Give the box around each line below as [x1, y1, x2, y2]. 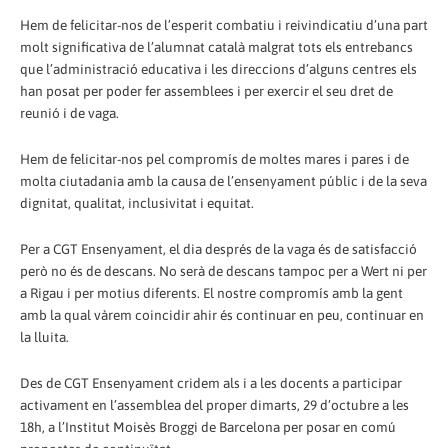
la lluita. [20, 328, 69, 345]
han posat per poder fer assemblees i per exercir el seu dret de [20, 82, 393, 99]
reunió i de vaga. [20, 104, 119, 121]
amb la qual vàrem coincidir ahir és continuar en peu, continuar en [20, 306, 424, 323]
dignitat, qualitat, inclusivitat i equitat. [20, 194, 254, 211]
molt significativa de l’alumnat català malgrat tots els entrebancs [20, 38, 413, 55]
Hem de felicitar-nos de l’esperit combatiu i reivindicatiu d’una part [20, 16, 428, 33]
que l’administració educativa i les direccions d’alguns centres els [20, 60, 417, 77]
